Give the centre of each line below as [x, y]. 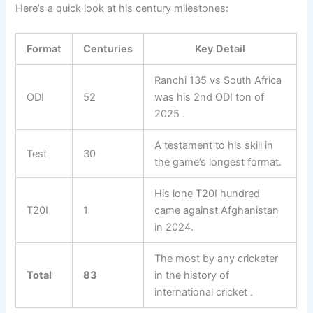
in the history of [192, 276]
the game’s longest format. [218, 162]
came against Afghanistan [217, 211]
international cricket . [204, 292]
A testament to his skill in [214, 146]
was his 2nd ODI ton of [210, 97]
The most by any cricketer [217, 259]
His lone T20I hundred [208, 194]
